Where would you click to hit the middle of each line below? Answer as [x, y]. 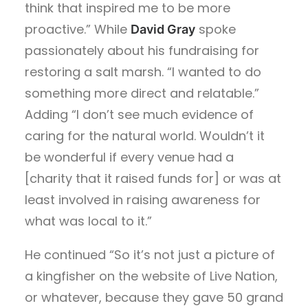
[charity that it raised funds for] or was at [153, 178]
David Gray [163, 29]
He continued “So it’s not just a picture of [150, 254]
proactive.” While [78, 29]
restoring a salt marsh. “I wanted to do [143, 71]
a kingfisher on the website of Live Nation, [151, 276]
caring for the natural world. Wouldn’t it [145, 135]
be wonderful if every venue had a [129, 157]
